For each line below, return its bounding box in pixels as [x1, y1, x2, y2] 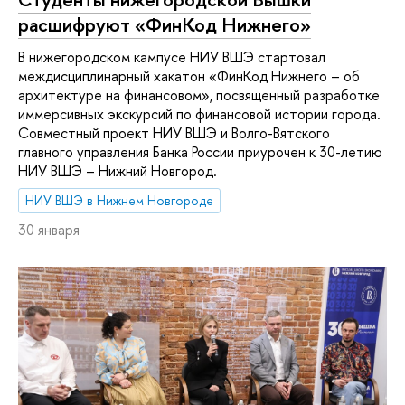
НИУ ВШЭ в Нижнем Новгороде [25, 192, 214, 210]
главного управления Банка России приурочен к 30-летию [18, 141, 382, 162]
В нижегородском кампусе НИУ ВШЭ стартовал [18, 46, 325, 67]
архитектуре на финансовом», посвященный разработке [18, 84, 380, 105]
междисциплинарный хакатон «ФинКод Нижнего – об [18, 65, 360, 86]
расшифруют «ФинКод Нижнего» [18, 11, 311, 38]
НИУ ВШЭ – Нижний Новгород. [18, 160, 217, 181]
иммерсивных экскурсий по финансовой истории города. [18, 103, 381, 124]
